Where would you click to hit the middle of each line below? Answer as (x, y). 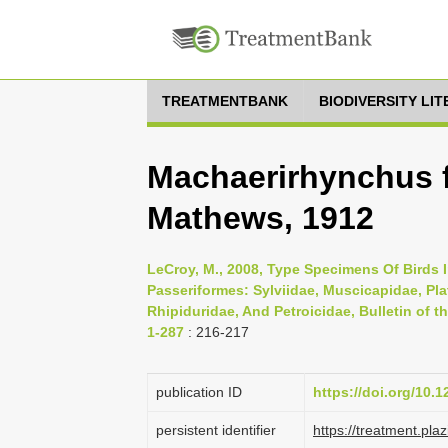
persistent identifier (216, 430)
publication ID (199, 392)
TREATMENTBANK (225, 101)
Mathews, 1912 (260, 218)
